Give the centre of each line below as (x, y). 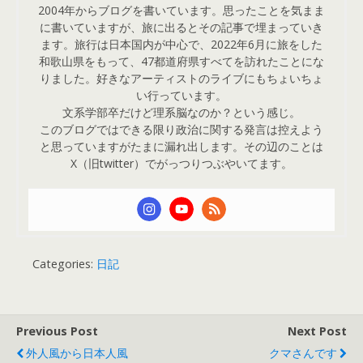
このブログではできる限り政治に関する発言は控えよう (181, 129)
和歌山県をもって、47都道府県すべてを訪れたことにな (181, 61)
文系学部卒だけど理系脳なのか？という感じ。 (181, 112)
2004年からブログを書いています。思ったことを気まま (181, 10)
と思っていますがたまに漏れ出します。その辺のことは (181, 146)
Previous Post (57, 331)
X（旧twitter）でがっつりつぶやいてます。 (181, 163)
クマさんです (303, 352)
